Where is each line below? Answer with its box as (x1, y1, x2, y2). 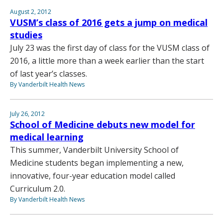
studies (10, 28, 42, 41)
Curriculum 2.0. (10, 183, 65, 194)
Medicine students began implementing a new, (10, 157, 184, 168)
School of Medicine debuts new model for (10, 118, 195, 130)
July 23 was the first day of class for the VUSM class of (10, 42, 210, 53)
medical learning (10, 130, 84, 143)
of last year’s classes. (10, 68, 87, 79)
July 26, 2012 (10, 109, 45, 118)
